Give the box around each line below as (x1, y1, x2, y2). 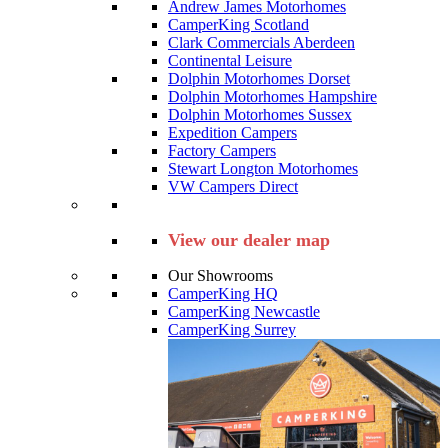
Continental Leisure (168, 51, 292, 69)
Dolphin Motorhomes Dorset (168, 69, 350, 87)
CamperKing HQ (168, 284, 278, 302)
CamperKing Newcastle (168, 302, 320, 320)
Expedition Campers (168, 123, 297, 141)
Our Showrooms (168, 266, 273, 284)
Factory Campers (168, 141, 276, 159)
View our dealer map (168, 229, 330, 250)
